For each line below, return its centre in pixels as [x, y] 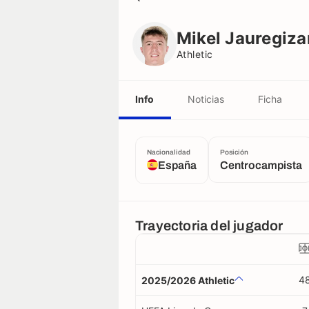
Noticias [206, 99]
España [177, 165]
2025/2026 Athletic [188, 280]
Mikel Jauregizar [202, 11]
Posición [234, 152]
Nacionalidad [169, 152]
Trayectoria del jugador [209, 226]
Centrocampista [261, 165]
